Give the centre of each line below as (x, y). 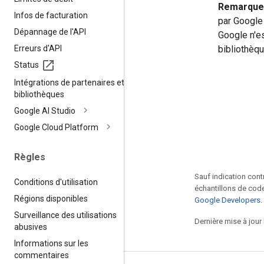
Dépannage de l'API (50, 32)
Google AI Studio (45, 110)
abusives (31, 227)
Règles (30, 157)
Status (27, 65)
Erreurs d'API (38, 48)
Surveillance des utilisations (65, 215)
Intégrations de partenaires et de (75, 82)
